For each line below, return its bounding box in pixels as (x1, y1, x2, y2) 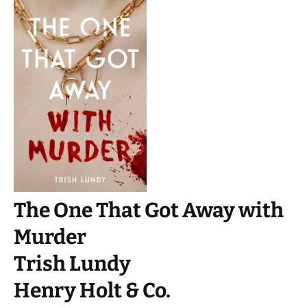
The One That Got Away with (14, 198, 284, 223)
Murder (14, 225, 86, 249)
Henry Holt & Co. (14, 278, 171, 303)
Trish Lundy (14, 251, 131, 276)
